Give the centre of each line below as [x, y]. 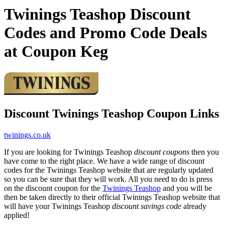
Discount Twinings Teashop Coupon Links [111, 113]
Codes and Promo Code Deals [105, 33]
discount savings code [147, 206]
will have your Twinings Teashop [58, 206]
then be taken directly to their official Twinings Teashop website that [112, 197]
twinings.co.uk [27, 135]
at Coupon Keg [56, 51]
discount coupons [162, 152]
